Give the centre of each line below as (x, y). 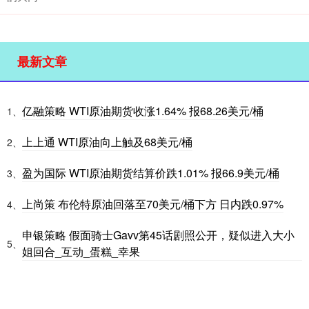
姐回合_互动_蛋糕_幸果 (81, 251)
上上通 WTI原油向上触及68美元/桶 (107, 141)
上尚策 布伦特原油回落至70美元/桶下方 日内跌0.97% (153, 203)
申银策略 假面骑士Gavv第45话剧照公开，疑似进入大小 (158, 235)
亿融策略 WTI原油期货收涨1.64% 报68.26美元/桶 (143, 110)
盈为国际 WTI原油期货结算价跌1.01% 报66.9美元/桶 (151, 172)
